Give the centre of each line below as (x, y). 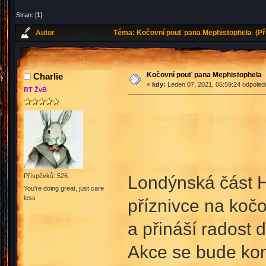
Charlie (48, 77)
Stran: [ (27, 15)
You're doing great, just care (64, 189)
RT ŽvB (35, 90)
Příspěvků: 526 (46, 176)
